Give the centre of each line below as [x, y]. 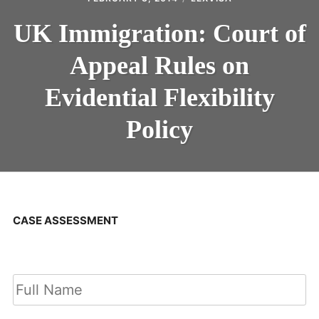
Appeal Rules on [159, 65]
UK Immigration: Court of [159, 33]
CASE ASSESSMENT [65, 220]
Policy [159, 129]
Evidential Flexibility [159, 97]
